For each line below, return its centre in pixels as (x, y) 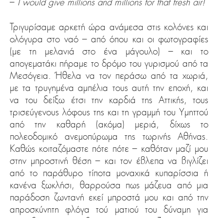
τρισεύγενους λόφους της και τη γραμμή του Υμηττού (109, 112)
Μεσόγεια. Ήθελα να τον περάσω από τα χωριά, (109, 76)
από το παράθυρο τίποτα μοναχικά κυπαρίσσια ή (109, 173)
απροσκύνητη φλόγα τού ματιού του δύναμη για (109, 209)
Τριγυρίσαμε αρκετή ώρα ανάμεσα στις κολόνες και (109, 27)
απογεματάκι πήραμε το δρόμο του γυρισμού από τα (109, 64)
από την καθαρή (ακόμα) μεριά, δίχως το (109, 124)
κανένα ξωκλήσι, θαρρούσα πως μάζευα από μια (109, 185)
